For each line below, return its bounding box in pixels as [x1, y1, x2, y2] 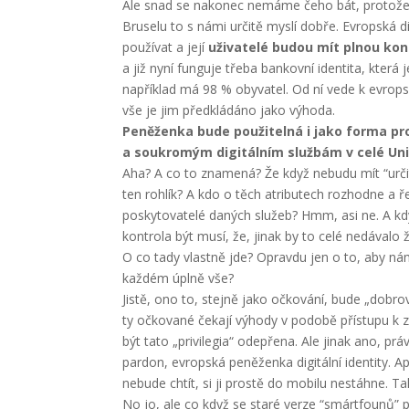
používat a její [122, 38, 209, 56]
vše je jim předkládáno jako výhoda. [122, 101, 336, 119]
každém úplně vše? [122, 269, 235, 287]
